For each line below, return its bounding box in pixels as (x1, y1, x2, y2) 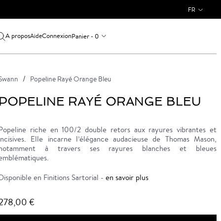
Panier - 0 (71, 32, 99, 40)
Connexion (41, 32, 72, 40)
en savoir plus (105, 173, 148, 182)
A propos (5, 32, 30, 40)
